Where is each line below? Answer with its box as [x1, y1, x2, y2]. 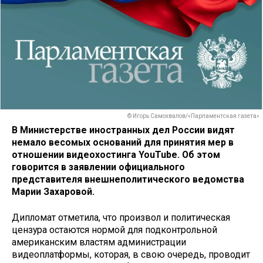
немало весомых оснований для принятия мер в [12, 136, 234, 148]
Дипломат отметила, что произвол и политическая [12, 212, 230, 224]
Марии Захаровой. [12, 186, 95, 197]
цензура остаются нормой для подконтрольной [12, 224, 217, 236]
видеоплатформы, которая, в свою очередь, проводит [12, 249, 250, 261]
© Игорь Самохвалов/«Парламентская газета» [127, 113, 259, 120]
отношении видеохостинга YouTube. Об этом [12, 149, 220, 160]
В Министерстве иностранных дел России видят [12, 124, 235, 136]
